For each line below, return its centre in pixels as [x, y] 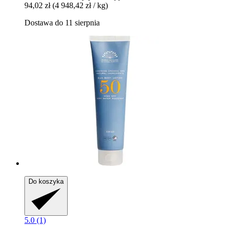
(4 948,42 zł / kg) [80, 6]
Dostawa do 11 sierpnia [62, 23]
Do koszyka [46, 182]
